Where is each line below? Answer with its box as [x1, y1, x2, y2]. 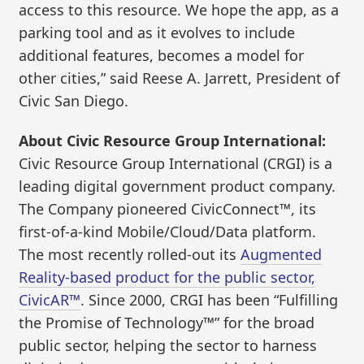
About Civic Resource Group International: [19, 131, 327, 151]
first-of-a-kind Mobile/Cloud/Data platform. [19, 222, 317, 242]
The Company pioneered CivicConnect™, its [19, 199, 317, 219]
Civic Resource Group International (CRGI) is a [19, 154, 333, 174]
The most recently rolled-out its [19, 245, 241, 265]
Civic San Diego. [19, 90, 129, 110]
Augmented [240, 245, 323, 265]
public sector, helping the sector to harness [19, 336, 318, 356]
